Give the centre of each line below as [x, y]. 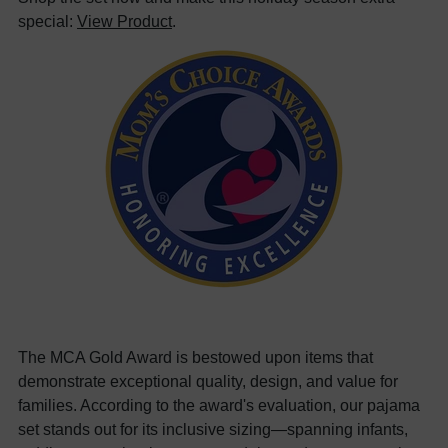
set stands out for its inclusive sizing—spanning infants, [213, 428]
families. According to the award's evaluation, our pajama [219, 404]
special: [47, 20]
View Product [124, 20]
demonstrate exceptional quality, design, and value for [208, 380]
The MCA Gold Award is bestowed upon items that [195, 356]
